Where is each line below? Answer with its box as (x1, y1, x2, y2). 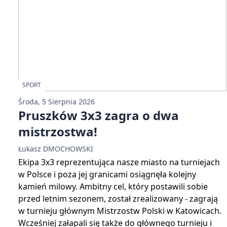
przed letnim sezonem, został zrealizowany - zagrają (18, 193, 218, 204)
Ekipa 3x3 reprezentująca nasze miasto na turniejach (18, 157, 220, 168)
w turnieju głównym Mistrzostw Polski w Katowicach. (18, 205, 221, 216)
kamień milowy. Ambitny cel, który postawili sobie (18, 181, 208, 192)
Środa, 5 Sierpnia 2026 (18, 97, 95, 106)
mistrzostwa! (18, 123, 97, 140)
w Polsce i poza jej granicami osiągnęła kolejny (18, 169, 196, 180)
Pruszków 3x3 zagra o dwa (18, 107, 179, 124)
